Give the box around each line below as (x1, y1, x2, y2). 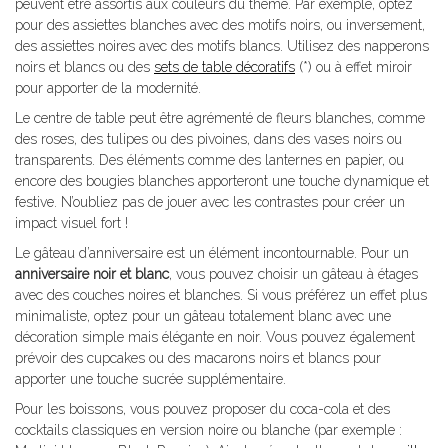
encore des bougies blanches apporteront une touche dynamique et (15, 173, 429, 190)
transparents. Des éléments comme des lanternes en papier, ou (15, 152, 404, 169)
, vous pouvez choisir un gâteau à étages (169, 266, 418, 283)
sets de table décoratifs (154, 59, 295, 76)
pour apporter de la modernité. (15, 80, 201, 97)
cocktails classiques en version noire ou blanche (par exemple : (15, 422, 402, 439)
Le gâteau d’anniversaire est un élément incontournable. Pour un (15, 245, 409, 262)
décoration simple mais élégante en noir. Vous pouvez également (15, 329, 415, 346)
